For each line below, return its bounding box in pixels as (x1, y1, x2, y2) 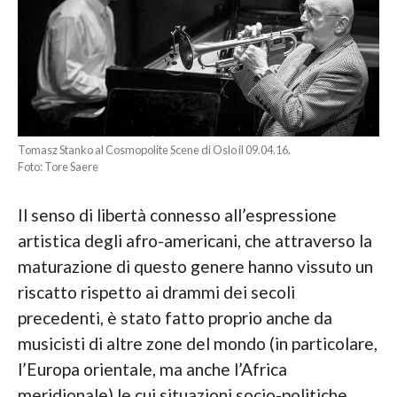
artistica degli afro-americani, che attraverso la (17, 230, 372, 251)
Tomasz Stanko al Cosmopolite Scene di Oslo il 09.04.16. (17, 142, 291, 157)
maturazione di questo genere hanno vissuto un (17, 255, 373, 276)
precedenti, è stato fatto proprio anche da (17, 307, 332, 328)
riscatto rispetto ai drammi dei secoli (17, 281, 295, 302)
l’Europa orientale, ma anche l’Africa (17, 358, 287, 379)
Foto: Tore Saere (17, 159, 98, 174)
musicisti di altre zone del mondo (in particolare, (17, 332, 378, 354)
